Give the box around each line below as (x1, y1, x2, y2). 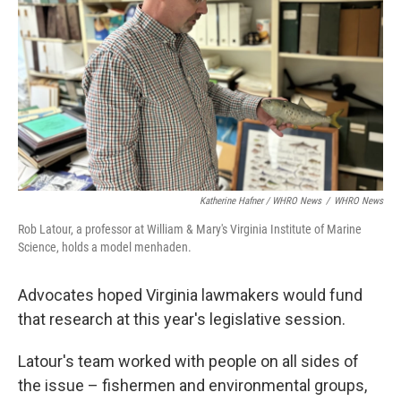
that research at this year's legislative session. (18, 310, 346, 329)
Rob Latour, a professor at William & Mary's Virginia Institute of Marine (18, 222, 362, 237)
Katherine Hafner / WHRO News (200, 195, 321, 208)
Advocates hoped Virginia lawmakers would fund (18, 286, 363, 305)
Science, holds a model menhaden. (18, 240, 192, 255)
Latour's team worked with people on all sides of (18, 352, 359, 371)
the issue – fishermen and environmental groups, (18, 376, 367, 396)
